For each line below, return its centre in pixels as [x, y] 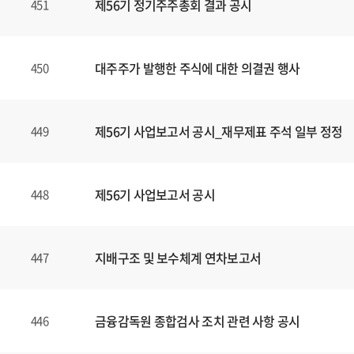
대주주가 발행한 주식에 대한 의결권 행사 [198, 68]
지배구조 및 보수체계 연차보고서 [178, 258]
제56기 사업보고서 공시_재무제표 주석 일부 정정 [219, 131]
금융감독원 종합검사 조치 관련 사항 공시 [198, 321]
